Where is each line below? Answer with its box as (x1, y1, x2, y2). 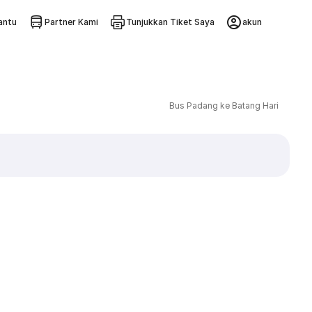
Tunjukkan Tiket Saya (125, 17, 214, 27)
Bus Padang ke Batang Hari (169, 100, 279, 111)
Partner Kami (44, 17, 98, 27)
